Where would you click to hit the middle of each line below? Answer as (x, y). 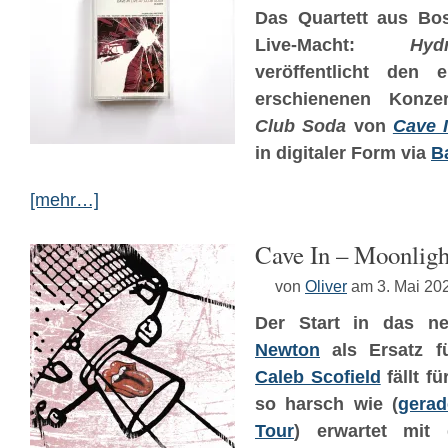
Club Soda (301, 126)
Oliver (326, 286)
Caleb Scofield (318, 377)
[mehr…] (64, 200)
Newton (287, 350)
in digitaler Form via (343, 153)
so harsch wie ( (326, 404)
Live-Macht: (332, 45)
